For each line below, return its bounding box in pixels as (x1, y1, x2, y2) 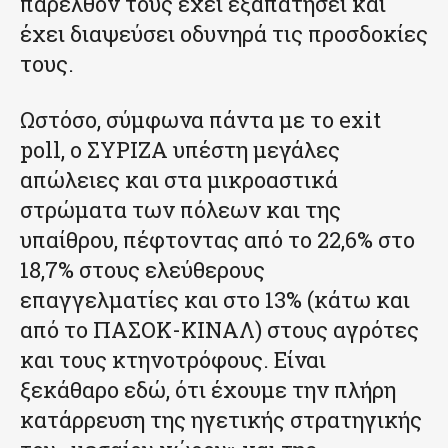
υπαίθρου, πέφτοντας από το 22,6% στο (20, 224, 415, 254)
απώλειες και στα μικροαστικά (20, 164, 338, 194)
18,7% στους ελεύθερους (20, 254, 265, 284)
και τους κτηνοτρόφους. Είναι (20, 344, 326, 374)
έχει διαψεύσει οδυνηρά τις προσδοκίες (20, 18, 428, 48)
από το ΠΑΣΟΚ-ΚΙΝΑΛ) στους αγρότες (20, 314, 419, 344)
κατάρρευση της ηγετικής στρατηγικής (20, 404, 422, 434)
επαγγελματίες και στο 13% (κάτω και (20, 284, 410, 314)
